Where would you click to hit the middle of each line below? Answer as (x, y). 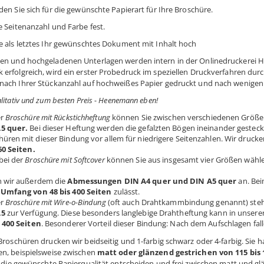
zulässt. (126, 192)
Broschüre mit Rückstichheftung (57, 117)
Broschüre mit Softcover (65, 160)
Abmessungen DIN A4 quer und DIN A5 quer (153, 181)
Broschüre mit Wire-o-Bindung (55, 202)
